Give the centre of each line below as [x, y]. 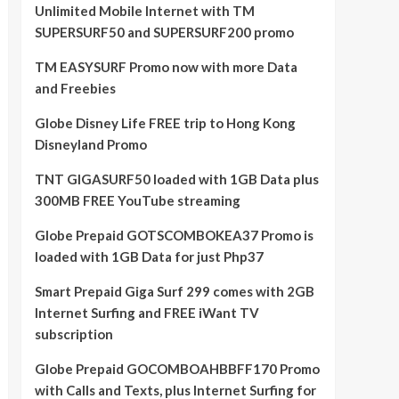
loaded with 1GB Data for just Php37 [149, 256]
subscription [73, 334]
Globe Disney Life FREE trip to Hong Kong [165, 123]
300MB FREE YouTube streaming [137, 200]
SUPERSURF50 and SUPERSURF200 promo [164, 32]
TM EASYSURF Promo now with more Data [166, 67]
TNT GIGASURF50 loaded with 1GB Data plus [176, 179]
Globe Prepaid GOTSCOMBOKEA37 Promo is [174, 235]
